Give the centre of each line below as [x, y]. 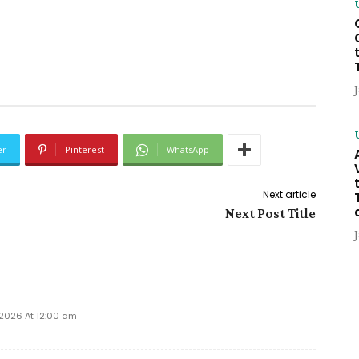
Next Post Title [270, 214]
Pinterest [85, 150]
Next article [289, 195]
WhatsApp [188, 150]
